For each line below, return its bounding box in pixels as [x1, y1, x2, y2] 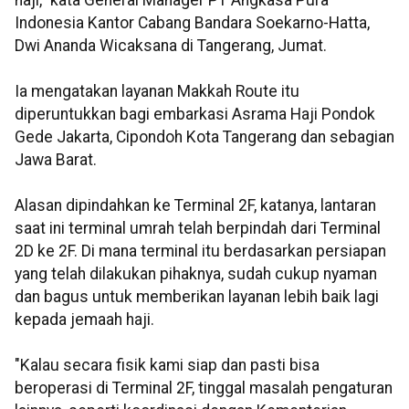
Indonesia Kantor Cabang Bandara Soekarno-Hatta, [15, 13, 370, 32]
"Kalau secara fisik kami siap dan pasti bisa [15, 355, 320, 374]
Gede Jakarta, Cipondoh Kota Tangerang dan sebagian [15, 127, 394, 146]
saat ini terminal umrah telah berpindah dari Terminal [15, 218, 381, 237]
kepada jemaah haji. [15, 309, 154, 329]
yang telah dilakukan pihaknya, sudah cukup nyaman [15, 264, 377, 283]
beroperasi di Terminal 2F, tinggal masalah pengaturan [15, 378, 393, 397]
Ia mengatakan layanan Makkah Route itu [15, 81, 299, 100]
